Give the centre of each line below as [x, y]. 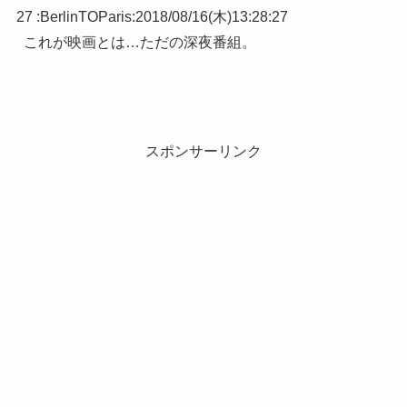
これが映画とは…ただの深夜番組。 [139, 43]
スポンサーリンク [203, 152]
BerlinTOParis [85, 17]
